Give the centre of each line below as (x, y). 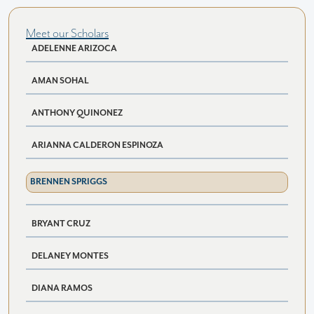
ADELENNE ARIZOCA (74, 49)
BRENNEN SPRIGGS (69, 182)
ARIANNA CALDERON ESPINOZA (97, 145)
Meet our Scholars (67, 34)
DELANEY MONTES (70, 256)
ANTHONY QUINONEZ (77, 113)
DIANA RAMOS (62, 288)
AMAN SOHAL (60, 81)
